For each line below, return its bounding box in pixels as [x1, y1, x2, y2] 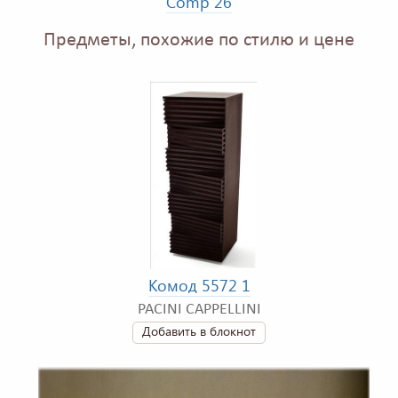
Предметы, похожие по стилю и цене [44, 30, 354, 50]
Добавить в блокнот [142, 322, 256, 339]
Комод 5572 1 [147, 274, 251, 296]
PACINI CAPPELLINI [137, 300, 261, 318]
